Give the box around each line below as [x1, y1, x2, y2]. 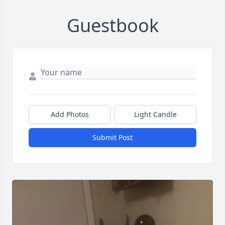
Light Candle [134, 109, 177, 120]
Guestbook [66, 13, 159, 38]
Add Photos [50, 109, 89, 120]
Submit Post [92, 133, 133, 143]
